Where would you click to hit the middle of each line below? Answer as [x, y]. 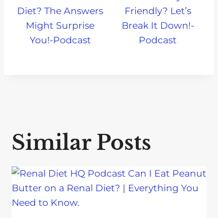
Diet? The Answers [60, 11]
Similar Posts [82, 142]
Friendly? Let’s [158, 11]
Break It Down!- [158, 25]
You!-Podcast [60, 40]
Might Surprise [60, 25]
